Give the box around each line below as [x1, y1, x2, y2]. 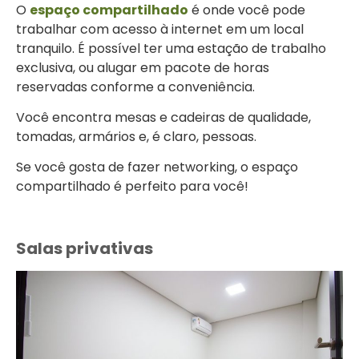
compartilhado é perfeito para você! [16, 177, 248, 196]
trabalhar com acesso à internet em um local [16, 19, 304, 38]
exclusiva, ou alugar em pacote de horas [16, 58, 269, 77]
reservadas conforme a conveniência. [16, 77, 255, 96]
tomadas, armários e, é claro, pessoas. [16, 127, 256, 147]
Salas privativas [16, 237, 153, 260]
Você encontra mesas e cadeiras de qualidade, [16, 108, 311, 127]
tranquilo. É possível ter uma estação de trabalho [16, 38, 326, 58]
